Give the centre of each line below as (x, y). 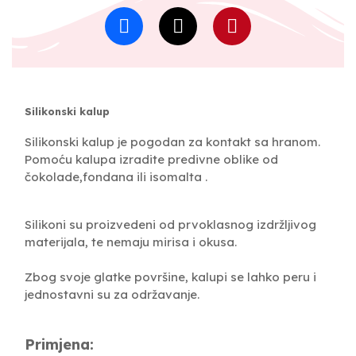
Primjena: (59, 344)
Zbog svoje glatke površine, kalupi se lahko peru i (170, 277)
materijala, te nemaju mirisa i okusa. (131, 242)
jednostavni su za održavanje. (112, 294)
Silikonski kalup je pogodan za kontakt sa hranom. (172, 141)
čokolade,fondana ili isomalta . (116, 176)
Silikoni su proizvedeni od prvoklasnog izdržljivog (170, 224)
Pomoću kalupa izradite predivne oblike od (151, 159)
